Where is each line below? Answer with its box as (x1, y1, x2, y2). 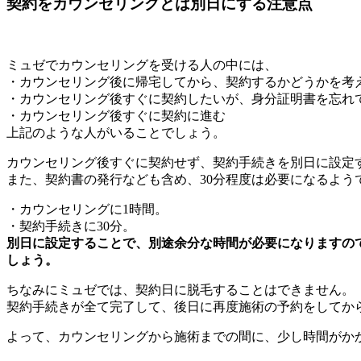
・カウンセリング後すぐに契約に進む (6, 109, 226, 122)
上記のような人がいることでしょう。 (6, 126, 226, 139)
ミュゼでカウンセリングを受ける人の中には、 (6, 58, 277, 72)
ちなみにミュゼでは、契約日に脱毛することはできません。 (6, 283, 355, 297)
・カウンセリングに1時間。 (6, 202, 168, 216)
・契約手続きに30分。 (6, 219, 135, 233)
